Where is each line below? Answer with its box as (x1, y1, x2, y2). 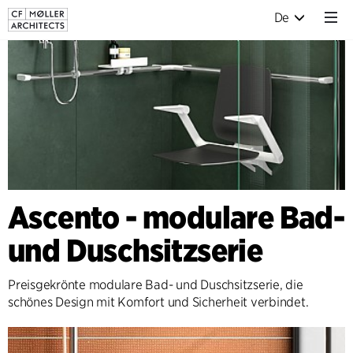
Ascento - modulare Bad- (8, 199, 345, 237)
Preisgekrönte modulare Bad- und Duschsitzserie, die (8, 277, 303, 293)
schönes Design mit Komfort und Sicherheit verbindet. (8, 295, 309, 310)
